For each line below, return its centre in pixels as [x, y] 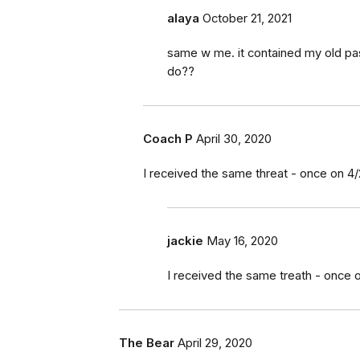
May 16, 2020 [242, 241]
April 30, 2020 [234, 139]
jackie [185, 241]
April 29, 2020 [215, 344]
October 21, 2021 [247, 19]
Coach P [168, 139]
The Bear [147, 344]
